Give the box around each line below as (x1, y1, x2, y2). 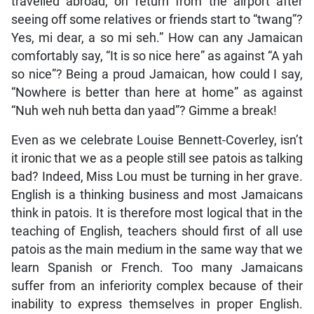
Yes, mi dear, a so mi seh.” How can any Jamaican (11, 30, 303, 45)
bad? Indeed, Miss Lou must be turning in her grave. (11, 169, 303, 184)
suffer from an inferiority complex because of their (11, 278, 303, 293)
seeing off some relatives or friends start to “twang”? (11, 12, 303, 27)
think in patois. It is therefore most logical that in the (11, 205, 303, 220)
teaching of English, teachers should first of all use (11, 224, 303, 238)
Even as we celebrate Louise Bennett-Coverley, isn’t (11, 132, 303, 147)
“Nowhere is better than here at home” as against (11, 85, 303, 100)
